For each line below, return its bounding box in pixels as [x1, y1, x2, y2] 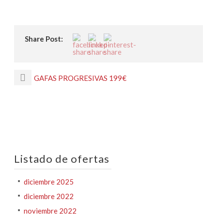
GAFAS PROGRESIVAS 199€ [34, 74, 126, 82]
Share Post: [25, 34, 63, 43]
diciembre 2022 [24, 192, 74, 201]
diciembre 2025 [24, 177, 74, 186]
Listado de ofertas [14, 152, 109, 165]
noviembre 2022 [24, 206, 77, 215]
